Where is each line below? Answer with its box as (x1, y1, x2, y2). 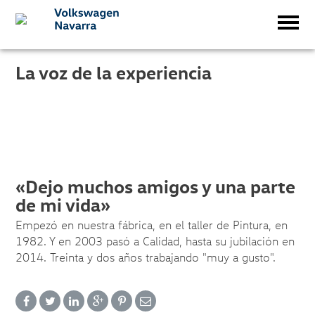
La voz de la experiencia (15, 61, 212, 84)
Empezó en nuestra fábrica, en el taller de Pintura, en (15, 218, 288, 232)
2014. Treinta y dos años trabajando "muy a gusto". (15, 250, 276, 264)
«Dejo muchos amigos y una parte (15, 175, 296, 198)
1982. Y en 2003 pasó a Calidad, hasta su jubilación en (15, 234, 295, 248)
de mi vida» (15, 193, 111, 216)
